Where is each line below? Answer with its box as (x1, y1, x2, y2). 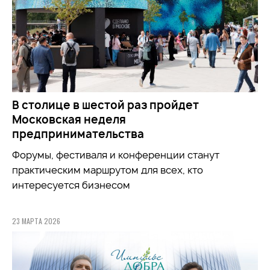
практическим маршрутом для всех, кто (12, 163, 203, 177)
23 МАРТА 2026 (12, 215, 60, 226)
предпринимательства (12, 126, 144, 142)
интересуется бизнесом (12, 178, 130, 192)
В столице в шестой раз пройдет (12, 97, 199, 113)
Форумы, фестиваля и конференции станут (12, 148, 219, 162)
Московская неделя (12, 111, 126, 127)
